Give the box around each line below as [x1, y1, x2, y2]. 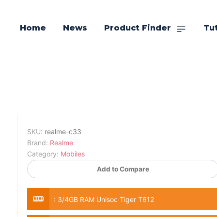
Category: [27, 150, 59, 158]
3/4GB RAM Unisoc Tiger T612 [57, 195, 154, 204]
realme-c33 [44, 127, 81, 136]
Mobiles [60, 150, 85, 158]
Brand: [27, 139, 48, 147]
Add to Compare [96, 165, 149, 173]
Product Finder [104, 23, 171, 32]
